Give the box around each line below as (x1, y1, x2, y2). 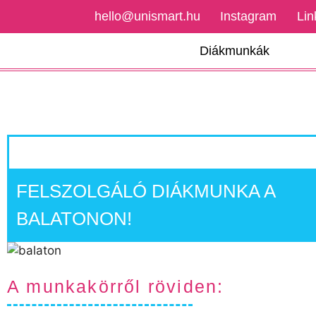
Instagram (220, 9, 277, 23)
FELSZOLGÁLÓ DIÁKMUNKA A (16, 181, 275, 202)
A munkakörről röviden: (7, 276, 224, 296)
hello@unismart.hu (94, 9, 200, 23)
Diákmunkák (199, 44, 269, 58)
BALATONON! (16, 208, 132, 229)
